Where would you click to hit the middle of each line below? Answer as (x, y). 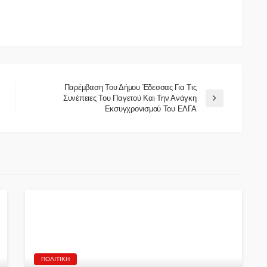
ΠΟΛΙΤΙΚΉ (56, 259)
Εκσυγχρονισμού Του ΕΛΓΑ (150, 108)
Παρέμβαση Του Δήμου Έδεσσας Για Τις (130, 87)
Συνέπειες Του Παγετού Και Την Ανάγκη (130, 98)
